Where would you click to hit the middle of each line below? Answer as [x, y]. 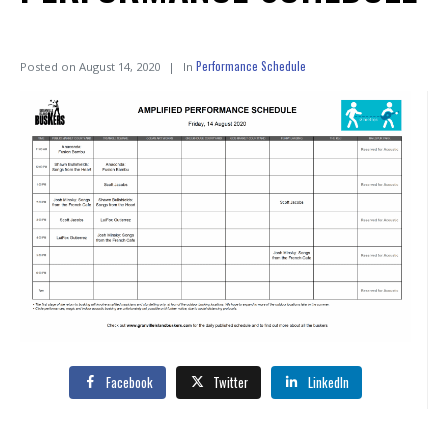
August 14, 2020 [119, 67]
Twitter [230, 382]
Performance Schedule [251, 66]
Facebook [130, 382]
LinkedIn [328, 382]
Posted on [49, 67]
